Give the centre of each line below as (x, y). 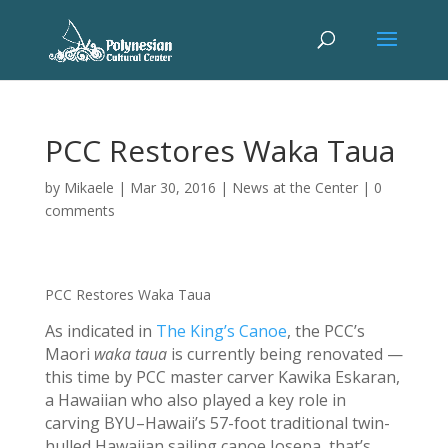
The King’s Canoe (221, 331)
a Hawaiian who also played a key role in (195, 400)
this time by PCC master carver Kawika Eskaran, (222, 377)
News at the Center (294, 187)
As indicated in (100, 331)
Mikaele (88, 187)
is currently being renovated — (284, 354)
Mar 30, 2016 (172, 187)
